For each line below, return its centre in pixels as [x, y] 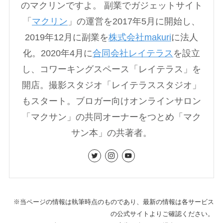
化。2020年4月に [58, 54]
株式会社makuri [140, 38]
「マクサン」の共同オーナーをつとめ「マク [111, 117]
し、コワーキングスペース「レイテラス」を [111, 69]
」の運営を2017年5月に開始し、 [134, 22]
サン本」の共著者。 [111, 133]
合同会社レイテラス [133, 54]
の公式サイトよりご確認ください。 [163, 214]
